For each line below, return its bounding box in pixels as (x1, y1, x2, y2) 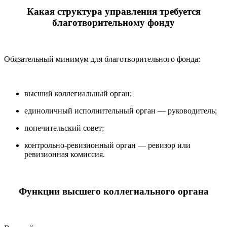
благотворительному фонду (52, 17, 175, 28)
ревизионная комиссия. (24, 150, 105, 159)
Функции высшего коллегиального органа (18, 185, 209, 197)
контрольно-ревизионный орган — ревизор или (24, 141, 191, 150)
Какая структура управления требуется (26, 6, 201, 17)
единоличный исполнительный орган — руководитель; (24, 106, 217, 116)
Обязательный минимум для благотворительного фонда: (4, 55, 200, 64)
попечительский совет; (24, 124, 104, 133)
